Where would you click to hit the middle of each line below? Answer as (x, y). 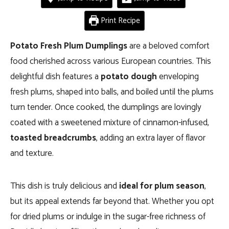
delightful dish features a (55, 77)
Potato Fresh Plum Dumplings (69, 46)
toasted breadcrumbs (53, 138)
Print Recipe (120, 21)
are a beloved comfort (168, 46)
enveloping (178, 77)
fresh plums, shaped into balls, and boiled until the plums (112, 92)
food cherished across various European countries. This (111, 61)
